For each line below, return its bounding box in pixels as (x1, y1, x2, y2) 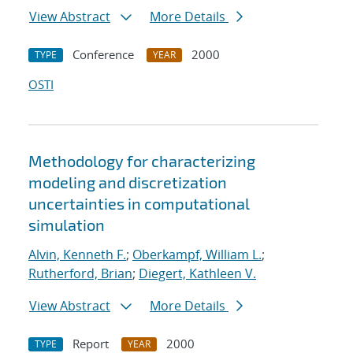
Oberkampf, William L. (132, 246, 262, 264)
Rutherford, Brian (28, 265, 132, 283)
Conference (72, 46, 134, 63)
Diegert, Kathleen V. (139, 265, 256, 283)
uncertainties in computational (28, 194, 250, 214)
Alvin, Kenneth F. (28, 246, 126, 264)
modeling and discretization (28, 173, 227, 192)
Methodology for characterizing (28, 151, 255, 171)
